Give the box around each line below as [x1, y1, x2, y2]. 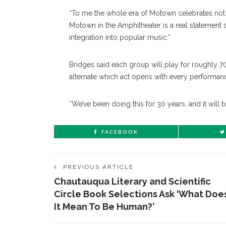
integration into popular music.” [69, 33, 171, 42]
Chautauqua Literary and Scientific [54, 176, 211, 187]
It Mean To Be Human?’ [54, 201, 154, 212]
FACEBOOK [101, 129, 138, 135]
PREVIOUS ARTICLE [63, 163, 134, 171]
